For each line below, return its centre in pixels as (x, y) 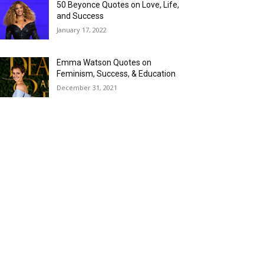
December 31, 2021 (87, 88)
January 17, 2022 (82, 30)
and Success (80, 16)
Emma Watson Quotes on (104, 63)
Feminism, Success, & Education (116, 74)
